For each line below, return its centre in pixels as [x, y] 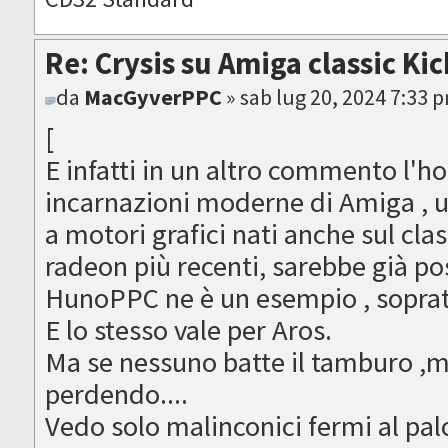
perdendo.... [117, 394]
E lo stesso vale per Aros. [189, 330]
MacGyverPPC [153, 97]
